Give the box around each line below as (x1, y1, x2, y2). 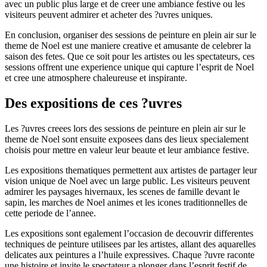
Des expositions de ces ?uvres (5, 95, 182, 111)
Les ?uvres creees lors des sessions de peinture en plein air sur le (5, 123, 246, 134)
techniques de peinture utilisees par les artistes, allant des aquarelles (5, 239, 256, 250)
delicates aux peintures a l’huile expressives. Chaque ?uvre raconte (5, 250, 254, 260)
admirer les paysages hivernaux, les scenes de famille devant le (5, 187, 240, 197)
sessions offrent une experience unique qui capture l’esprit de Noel (5, 62, 254, 73)
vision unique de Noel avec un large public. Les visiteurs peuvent (5, 176, 250, 187)
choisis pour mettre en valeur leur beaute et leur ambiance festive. (5, 145, 249, 156)
